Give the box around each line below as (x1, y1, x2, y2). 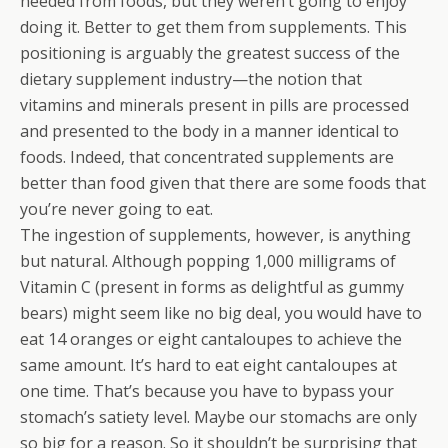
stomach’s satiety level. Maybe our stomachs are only (20, 406, 417, 428)
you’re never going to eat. (20, 198, 213, 220)
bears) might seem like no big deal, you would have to (20, 302, 422, 324)
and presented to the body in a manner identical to (20, 120, 399, 142)
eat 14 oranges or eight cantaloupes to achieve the (20, 328, 402, 350)
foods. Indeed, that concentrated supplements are (20, 146, 394, 168)
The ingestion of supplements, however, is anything (20, 224, 411, 246)
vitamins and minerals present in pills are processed (20, 94, 409, 116)
